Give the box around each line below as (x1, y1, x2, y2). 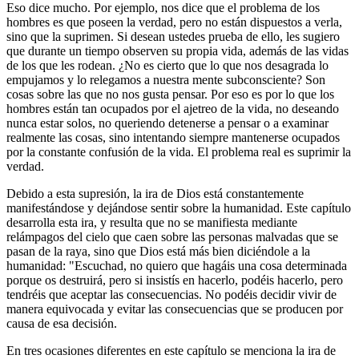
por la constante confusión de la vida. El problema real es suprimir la (6, 144, 351, 159)
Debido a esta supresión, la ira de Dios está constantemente (6, 186, 304, 200)
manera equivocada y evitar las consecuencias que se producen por (6, 301, 343, 316)
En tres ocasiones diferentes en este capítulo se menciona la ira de (6, 343, 336, 357)
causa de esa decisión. (6, 316, 117, 330)
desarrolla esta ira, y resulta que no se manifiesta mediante (6, 215, 297, 229)
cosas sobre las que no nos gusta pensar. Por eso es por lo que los (6, 87, 334, 101)
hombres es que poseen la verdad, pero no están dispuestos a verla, (6, 14, 342, 29)
